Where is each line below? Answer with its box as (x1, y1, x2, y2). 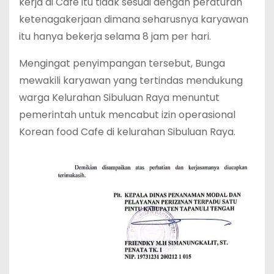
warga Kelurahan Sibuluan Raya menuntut (19, 91, 220, 105)
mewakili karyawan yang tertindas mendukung (19, 73, 243, 88)
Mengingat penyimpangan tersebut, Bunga (19, 56, 225, 71)
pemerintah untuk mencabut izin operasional (19, 108, 235, 122)
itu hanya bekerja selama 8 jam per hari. (19, 29, 211, 44)
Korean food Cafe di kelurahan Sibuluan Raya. (19, 125, 235, 139)
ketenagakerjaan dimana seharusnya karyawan (19, 12, 248, 27)
